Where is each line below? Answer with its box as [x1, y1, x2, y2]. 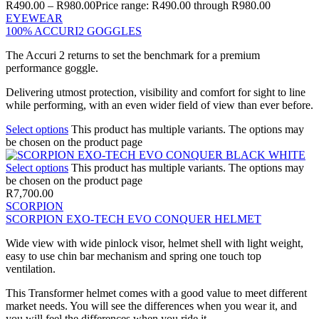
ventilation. [6, 262, 56, 275]
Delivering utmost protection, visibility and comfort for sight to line [6, 85, 305, 98]
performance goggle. [6, 61, 98, 74]
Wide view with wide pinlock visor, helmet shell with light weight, [6, 236, 303, 249]
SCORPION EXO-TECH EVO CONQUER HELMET [6, 212, 261, 225]
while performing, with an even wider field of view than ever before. [6, 98, 313, 111]
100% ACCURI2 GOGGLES [6, 24, 142, 37]
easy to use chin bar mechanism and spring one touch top [6, 249, 261, 262]
